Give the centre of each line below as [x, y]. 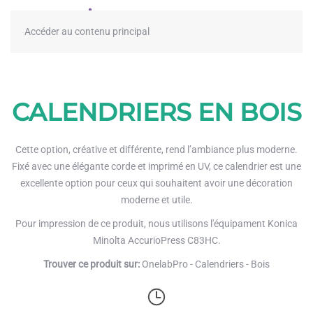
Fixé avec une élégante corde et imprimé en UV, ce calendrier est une [156, 166]
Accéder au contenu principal [87, 31]
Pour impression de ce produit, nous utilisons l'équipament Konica [156, 224]
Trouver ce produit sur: [92, 264]
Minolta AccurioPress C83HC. [156, 240]
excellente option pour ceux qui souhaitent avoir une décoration [156, 183]
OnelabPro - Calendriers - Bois [205, 264]
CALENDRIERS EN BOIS [156, 112]
